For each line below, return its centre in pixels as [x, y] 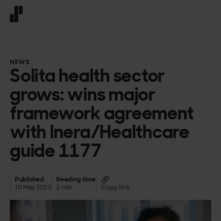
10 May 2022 [33, 188]
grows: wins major [83, 94]
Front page [29, 26]
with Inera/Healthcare [100, 131]
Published [30, 180]
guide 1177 [56, 150]
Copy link [115, 188]
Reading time [76, 180]
